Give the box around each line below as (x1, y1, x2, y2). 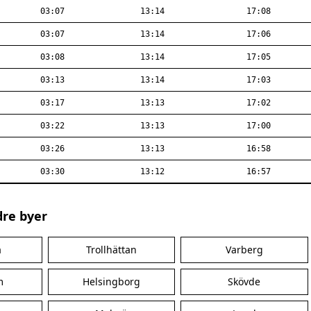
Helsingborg (82, 275, 140, 288)
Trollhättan (85, 243, 137, 256)
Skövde (228, 275, 261, 288)
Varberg (225, 243, 263, 256)
